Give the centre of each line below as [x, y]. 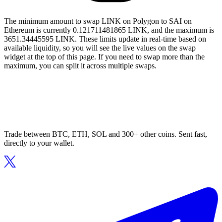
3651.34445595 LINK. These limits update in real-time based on [105, 39]
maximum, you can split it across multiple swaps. [80, 66]
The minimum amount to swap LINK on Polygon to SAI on [98, 21]
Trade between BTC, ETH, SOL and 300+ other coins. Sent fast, [106, 134]
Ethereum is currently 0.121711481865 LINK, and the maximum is [109, 30]
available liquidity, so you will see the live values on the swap [100, 48]
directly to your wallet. [39, 143]
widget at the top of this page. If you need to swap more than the [104, 57]
